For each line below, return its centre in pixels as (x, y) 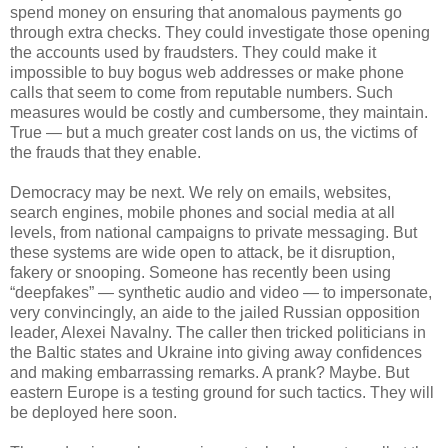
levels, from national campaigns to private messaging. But (213, 232)
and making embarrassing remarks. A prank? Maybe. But (209, 372)
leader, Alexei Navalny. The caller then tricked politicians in (218, 332)
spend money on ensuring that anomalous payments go (206, 12)
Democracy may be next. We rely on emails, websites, (200, 192)
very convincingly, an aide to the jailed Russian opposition (215, 312)
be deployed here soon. (93, 412)
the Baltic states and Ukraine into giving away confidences (216, 352)
